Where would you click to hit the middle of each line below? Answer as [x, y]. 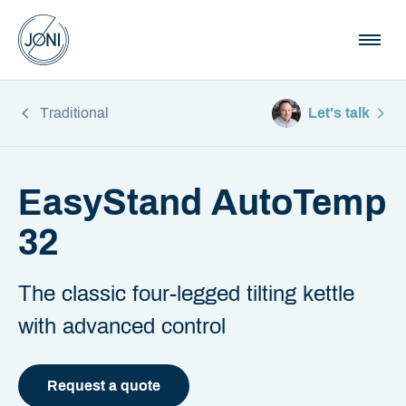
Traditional [74, 113]
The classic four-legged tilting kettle [186, 294]
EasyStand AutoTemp [202, 203]
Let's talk [339, 113]
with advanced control [122, 326]
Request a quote [104, 386]
